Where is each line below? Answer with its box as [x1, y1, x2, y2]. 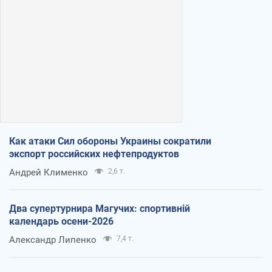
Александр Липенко [9, 234, 97, 246]
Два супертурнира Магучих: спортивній [9, 203, 190, 215]
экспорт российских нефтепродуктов [9, 148, 179, 160]
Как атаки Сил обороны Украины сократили [9, 135, 211, 148]
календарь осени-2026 [9, 216, 114, 228]
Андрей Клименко [9, 167, 88, 178]
